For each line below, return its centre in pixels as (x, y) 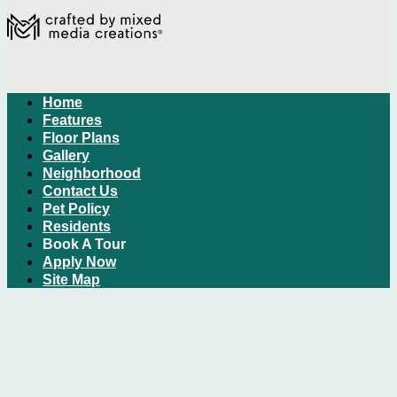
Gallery (66, 155)
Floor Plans (81, 137)
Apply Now (79, 261)
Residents (77, 226)
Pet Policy (76, 208)
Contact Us (80, 191)
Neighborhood (92, 173)
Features (72, 120)
